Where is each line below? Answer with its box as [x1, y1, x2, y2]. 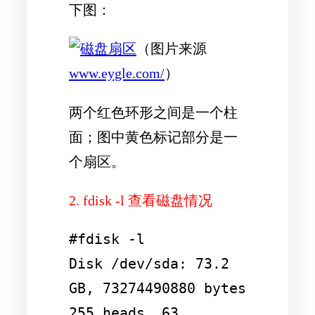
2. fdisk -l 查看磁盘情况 [69, 192, 212, 208]
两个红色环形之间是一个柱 [69, 104, 238, 120]
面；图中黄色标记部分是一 [69, 129, 238, 145]
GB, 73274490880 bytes [69, 279, 246, 297]
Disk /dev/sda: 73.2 [69, 255, 229, 272]
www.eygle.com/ [69, 65, 165, 82]
